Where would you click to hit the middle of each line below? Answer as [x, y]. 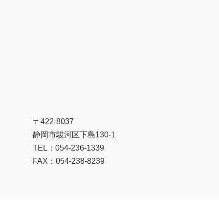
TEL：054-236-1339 [69, 148]
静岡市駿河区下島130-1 [74, 134]
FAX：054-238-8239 [69, 161]
